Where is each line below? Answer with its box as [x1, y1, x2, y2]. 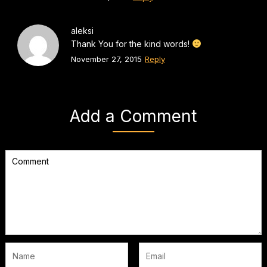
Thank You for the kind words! [70, 38, 192, 49]
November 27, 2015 [70, 54, 142, 64]
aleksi [70, 25, 94, 36]
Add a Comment [70, 105, 197, 126]
